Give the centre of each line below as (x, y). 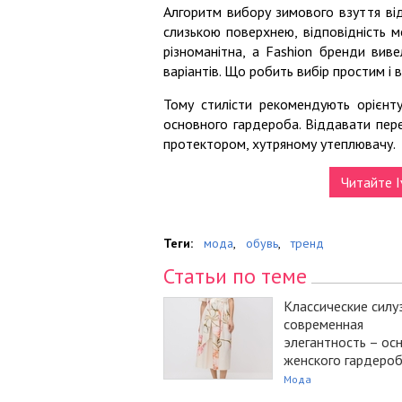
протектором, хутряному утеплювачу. (280, 144)
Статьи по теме (235, 276)
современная (323, 324)
